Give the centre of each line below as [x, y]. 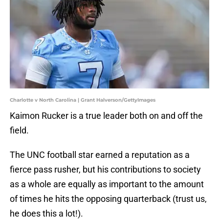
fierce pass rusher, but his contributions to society [105, 170]
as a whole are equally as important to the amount [107, 184]
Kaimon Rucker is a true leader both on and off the [106, 116]
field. [19, 131]
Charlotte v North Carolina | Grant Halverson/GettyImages [83, 100]
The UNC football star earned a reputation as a [100, 155]
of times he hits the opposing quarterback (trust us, [108, 199]
